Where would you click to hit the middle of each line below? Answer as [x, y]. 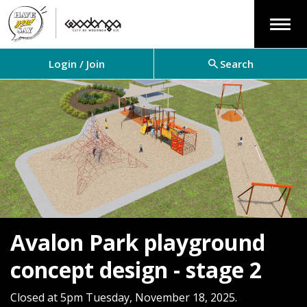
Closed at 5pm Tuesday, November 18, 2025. [124, 297]
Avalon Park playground [138, 242]
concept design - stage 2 [136, 269]
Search [236, 64]
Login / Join [77, 64]
